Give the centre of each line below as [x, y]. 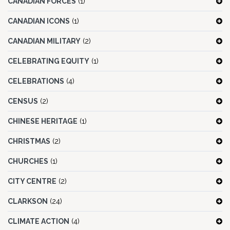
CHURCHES [28, 161]
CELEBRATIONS [36, 81]
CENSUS [23, 101]
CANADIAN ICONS [39, 21]
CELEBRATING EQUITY [49, 61]
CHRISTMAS [29, 141]
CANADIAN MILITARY [44, 41]
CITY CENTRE [32, 181]
